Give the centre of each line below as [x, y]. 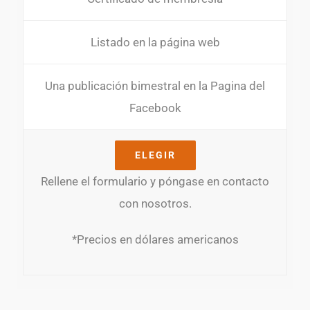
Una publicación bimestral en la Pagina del [155, 86]
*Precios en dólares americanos [155, 239]
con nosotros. [155, 203]
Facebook [155, 108]
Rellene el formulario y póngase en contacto [155, 181]
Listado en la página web [155, 42]
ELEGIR [155, 155]
